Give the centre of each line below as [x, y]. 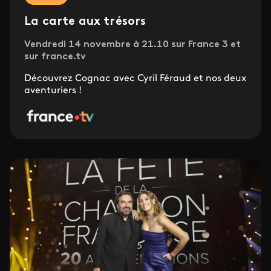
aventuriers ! [53, 90]
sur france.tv [55, 57]
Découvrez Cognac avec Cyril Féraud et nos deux [135, 78]
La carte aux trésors [85, 21]
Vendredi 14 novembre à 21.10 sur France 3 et [132, 44]
